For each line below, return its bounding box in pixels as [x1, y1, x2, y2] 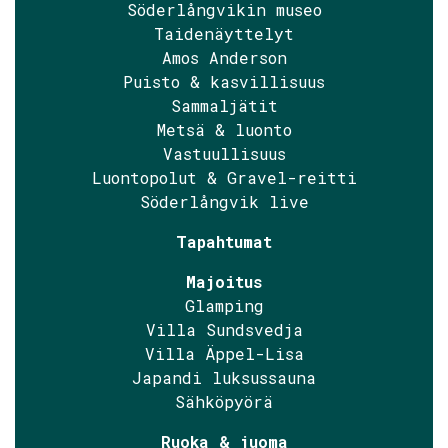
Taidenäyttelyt [154, 23, 294, 45]
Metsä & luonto [156, 119, 292, 141]
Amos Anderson [161, 47, 287, 69]
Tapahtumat [176, 231, 272, 253]
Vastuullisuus [162, 143, 286, 165]
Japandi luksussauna [132, 367, 316, 389]
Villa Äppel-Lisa [144, 343, 304, 365]
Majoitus [186, 271, 262, 293]
